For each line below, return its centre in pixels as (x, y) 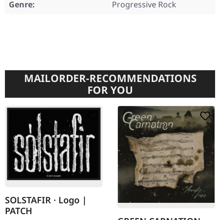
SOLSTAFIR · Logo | (46, 200)
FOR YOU (110, 90)
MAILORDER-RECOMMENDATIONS (110, 78)
